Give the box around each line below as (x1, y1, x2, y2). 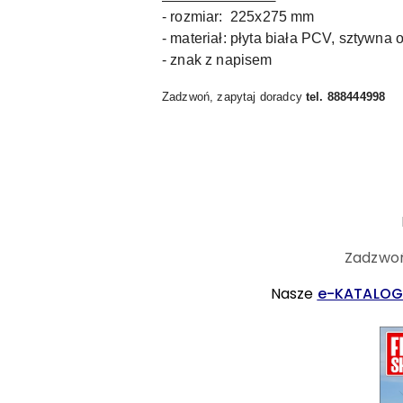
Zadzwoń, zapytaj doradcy (162, 90, 306, 103)
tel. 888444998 (306, 90, 386, 103)
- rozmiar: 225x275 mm (162, 9, 315, 24)
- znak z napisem (162, 52, 273, 67)
